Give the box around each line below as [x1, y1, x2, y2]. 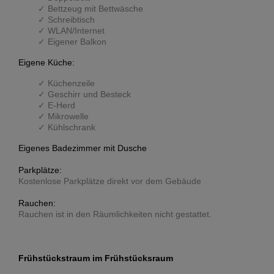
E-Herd [48, 100, 75, 111]
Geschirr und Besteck [48, 89, 131, 100]
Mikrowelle [48, 111, 89, 122]
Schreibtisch [48, 15, 95, 25]
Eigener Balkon [48, 37, 106, 47]
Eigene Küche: [18, 57, 75, 68]
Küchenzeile [48, 78, 95, 89]
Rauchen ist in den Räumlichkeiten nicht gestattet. [18, 209, 212, 220]
